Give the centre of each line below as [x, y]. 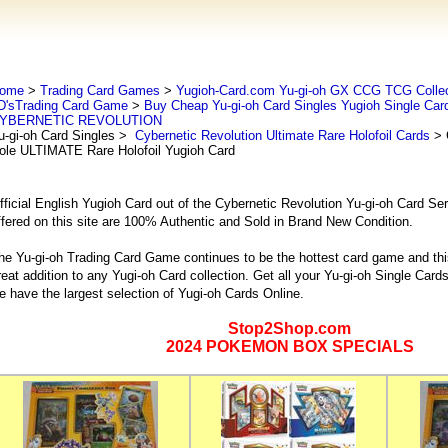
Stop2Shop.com [289, 328]
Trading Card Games [99, 90]
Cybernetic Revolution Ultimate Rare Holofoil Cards [280, 135]
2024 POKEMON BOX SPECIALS [289, 346]
